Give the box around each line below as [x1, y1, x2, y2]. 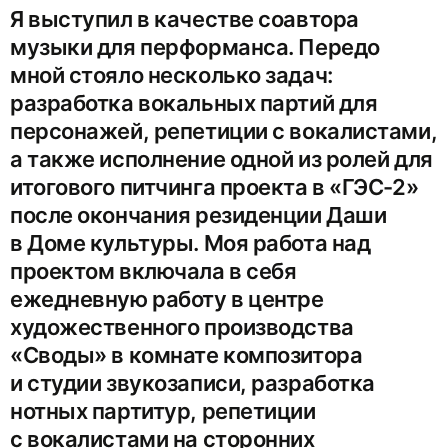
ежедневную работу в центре [10, 286, 324, 313]
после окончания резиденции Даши [10, 202, 387, 229]
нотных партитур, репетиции [10, 398, 316, 425]
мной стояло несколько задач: [10, 62, 333, 89]
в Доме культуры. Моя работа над [10, 230, 371, 257]
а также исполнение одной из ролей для [10, 146, 433, 173]
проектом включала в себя [10, 258, 297, 285]
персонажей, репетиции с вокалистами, [10, 118, 438, 145]
